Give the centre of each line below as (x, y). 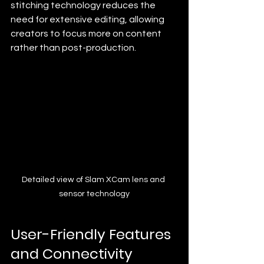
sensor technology (94, 194)
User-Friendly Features (93, 234)
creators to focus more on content (87, 33)
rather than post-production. (73, 47)
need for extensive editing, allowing (88, 19)
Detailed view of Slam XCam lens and (94, 179)
